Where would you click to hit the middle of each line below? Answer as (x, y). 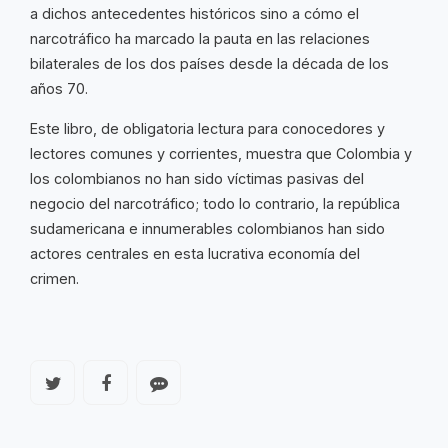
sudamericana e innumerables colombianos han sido (207, 229)
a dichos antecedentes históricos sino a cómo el (194, 14)
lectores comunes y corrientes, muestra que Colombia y (221, 154)
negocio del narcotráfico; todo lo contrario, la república (215, 204)
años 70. (61, 89)
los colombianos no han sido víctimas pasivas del (197, 179)
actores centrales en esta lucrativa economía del (195, 254)
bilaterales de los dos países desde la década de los (209, 64)
